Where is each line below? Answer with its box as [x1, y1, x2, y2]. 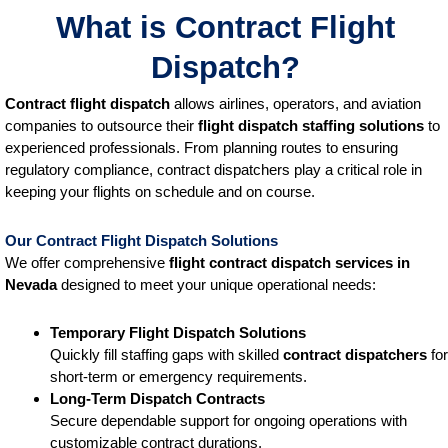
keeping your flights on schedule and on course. [5, 183, 315, 201]
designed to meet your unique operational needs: [57, 275, 376, 293]
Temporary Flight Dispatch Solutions [50, 323, 306, 341]
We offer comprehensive [5, 253, 169, 271]
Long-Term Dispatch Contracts [50, 389, 265, 407]
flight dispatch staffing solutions [198, 117, 424, 135]
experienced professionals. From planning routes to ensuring [5, 139, 398, 157]
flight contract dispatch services [169, 253, 393, 271]
